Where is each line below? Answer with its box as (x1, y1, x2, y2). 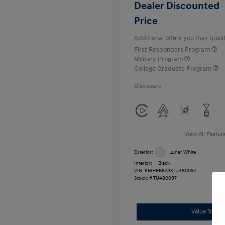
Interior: (134, 160, 152, 166)
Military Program (134, 55, 184, 63)
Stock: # (134, 175, 152, 181)
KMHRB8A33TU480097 (145, 168, 196, 174)
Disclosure (134, 82, 161, 90)
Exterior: (134, 149, 153, 155)
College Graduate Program (134, 65, 213, 73)
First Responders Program (134, 46, 211, 54)
